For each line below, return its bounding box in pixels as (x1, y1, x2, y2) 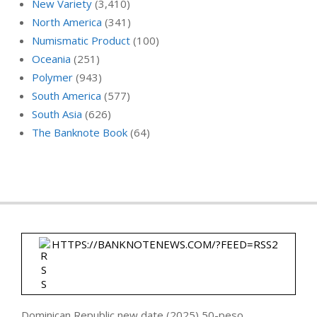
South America (32, 88, 101, 103)
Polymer (32, 69, 73, 84)
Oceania (32, 51, 71, 66)
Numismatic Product (32, 33, 130, 47)
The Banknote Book (32, 125, 127, 139)
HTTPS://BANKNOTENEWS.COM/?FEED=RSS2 (52, 236, 278, 251)
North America (32, 14, 102, 29)
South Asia (32, 106, 82, 121)
